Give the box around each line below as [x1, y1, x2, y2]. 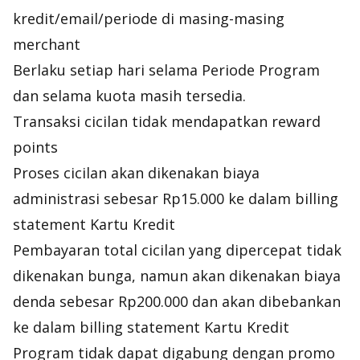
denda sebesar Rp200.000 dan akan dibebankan [13, 292, 341, 311]
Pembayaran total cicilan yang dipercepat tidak [13, 240, 342, 260]
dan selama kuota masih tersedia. [13, 86, 246, 105]
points [13, 137, 58, 157]
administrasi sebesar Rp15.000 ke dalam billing [13, 189, 338, 208]
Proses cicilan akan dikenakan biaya [13, 163, 260, 182]
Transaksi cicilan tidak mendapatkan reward [13, 112, 321, 131]
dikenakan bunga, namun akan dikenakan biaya [13, 266, 341, 285]
